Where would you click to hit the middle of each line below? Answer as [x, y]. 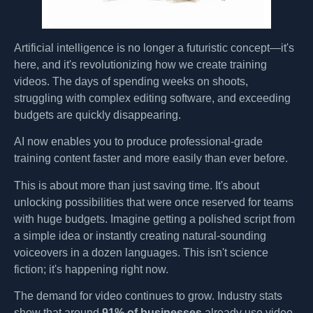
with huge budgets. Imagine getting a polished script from [154, 219]
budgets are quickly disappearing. [97, 115]
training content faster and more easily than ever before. [151, 159]
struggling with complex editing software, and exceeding [152, 98]
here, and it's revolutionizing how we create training [140, 64]
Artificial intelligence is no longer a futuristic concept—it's [154, 48]
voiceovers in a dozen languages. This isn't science [141, 252]
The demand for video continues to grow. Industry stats [148, 296]
